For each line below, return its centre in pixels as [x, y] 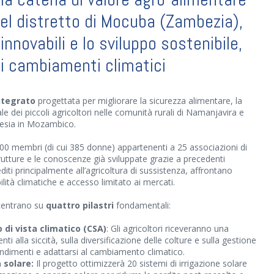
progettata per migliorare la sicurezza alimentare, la [139, 101]
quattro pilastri [80, 205]
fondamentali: [142, 205]
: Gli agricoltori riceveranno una [168, 228]
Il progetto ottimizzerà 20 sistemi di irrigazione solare [140, 263]
